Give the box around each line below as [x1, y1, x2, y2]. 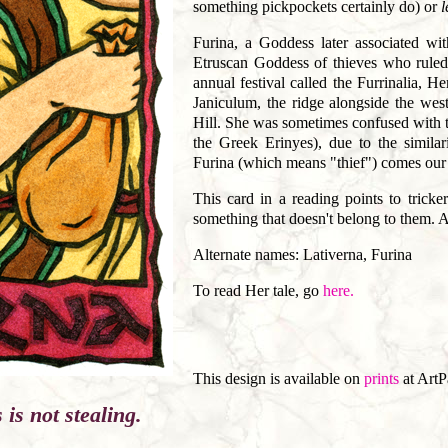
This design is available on [193, 370, 364, 387]
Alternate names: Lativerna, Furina [193, 246, 412, 263]
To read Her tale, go [193, 282, 323, 299]
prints [364, 370, 399, 387]
